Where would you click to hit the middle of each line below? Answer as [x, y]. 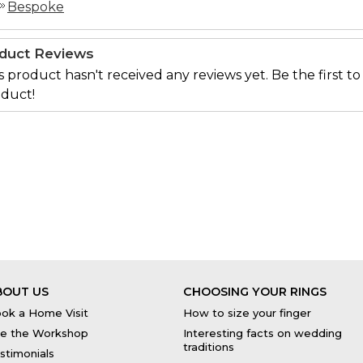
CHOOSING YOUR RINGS [255, 291]
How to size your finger [247, 312]
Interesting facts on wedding [263, 333]
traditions [209, 348]
